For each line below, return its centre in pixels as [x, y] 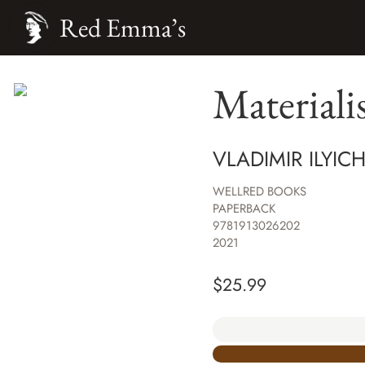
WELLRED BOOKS [259, 192]
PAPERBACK [244, 209]
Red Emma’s [122, 27]
